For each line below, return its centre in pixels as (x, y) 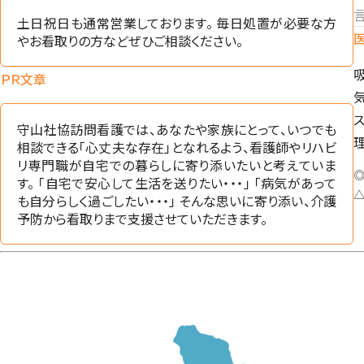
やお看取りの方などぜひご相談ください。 (130, 41)
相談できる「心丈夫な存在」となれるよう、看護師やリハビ (177, 147)
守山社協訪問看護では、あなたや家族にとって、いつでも (177, 130)
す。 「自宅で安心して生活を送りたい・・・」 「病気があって (177, 183)
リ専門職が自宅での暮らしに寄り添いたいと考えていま (177, 165)
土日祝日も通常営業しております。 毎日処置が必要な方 (177, 23)
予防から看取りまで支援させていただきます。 (142, 219)
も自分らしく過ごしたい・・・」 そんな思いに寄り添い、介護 (177, 201)
